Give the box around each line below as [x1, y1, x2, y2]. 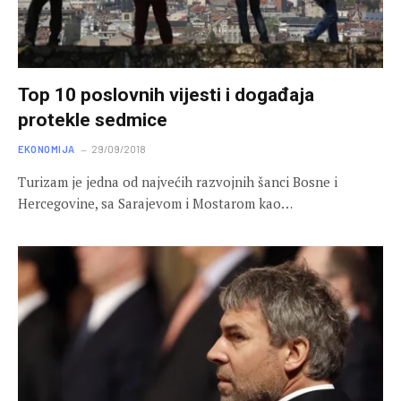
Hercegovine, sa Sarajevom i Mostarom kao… [18, 193, 293, 212]
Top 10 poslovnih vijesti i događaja [18, 83, 314, 106]
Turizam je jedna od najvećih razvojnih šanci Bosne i [18, 172, 337, 191]
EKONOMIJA [18, 142, 75, 155]
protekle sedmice [18, 108, 167, 131]
